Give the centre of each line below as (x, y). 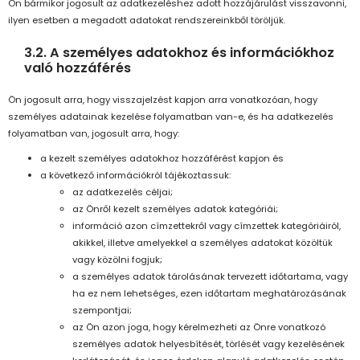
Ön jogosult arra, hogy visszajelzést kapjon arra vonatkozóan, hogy (163, 100)
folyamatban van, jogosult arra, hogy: (94, 134)
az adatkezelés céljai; (123, 192)
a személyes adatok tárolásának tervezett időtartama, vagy (210, 277)
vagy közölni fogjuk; (117, 260)
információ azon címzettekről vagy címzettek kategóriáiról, (207, 226)
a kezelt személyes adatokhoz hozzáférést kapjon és (162, 159)
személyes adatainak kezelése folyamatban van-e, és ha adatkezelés (171, 117)
